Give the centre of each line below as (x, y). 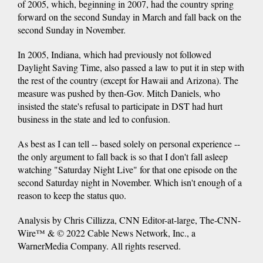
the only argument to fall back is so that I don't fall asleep (123, 156)
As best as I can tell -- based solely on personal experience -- (129, 143)
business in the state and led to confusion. (94, 119)
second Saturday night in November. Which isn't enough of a (130, 182)
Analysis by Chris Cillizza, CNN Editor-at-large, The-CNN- (129, 220)
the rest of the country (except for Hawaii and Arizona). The (128, 80)
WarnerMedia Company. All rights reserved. (99, 245)
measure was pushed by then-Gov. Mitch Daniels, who (119, 93)
